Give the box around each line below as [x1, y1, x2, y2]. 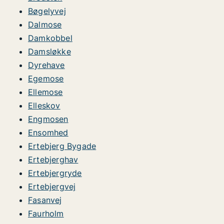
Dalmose [28, 19, 62, 29]
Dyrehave [28, 60, 65, 70]
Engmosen [28, 114, 68, 124]
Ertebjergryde [28, 168, 82, 178]
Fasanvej [28, 195, 62, 205]
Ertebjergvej [28, 181, 76, 191]
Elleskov [28, 100, 60, 110]
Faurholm [28, 208, 64, 218]
